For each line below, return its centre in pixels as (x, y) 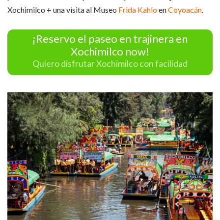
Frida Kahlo (138, 9)
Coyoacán (185, 9)
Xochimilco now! (110, 51)
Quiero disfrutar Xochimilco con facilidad (110, 64)
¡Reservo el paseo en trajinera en (110, 38)
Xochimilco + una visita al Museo (63, 9)
